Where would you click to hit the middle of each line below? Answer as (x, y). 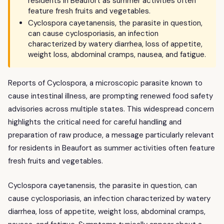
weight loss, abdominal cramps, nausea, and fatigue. (117, 55)
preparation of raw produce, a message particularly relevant (111, 135)
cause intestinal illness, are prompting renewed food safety (110, 96)
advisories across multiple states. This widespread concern (111, 109)
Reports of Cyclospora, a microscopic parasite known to (105, 83)
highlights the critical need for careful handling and (95, 122)
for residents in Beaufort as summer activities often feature (111, 148)
